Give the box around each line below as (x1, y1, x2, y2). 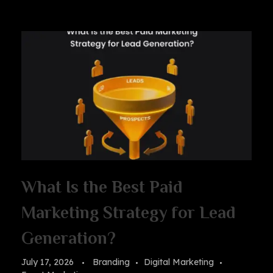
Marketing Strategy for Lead (21, 202, 235, 222)
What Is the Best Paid (21, 177, 182, 196)
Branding (93, 256, 130, 268)
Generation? (21, 228, 116, 247)
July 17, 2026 (21, 256, 74, 268)
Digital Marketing (144, 256, 214, 268)
